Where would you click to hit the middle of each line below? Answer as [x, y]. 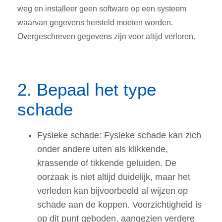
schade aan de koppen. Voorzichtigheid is [119, 205]
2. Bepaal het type [87, 90]
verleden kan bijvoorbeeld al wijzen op [112, 191]
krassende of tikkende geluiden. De [107, 163]
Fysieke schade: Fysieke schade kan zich [119, 136]
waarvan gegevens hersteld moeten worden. [95, 23]
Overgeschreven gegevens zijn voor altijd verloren [105, 37]
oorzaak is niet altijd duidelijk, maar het [114, 177]
